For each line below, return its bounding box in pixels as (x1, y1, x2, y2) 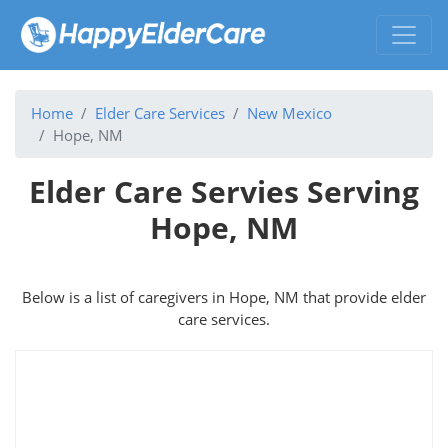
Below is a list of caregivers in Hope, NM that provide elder (22, 286, 426, 307)
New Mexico (247, 102, 332, 123)
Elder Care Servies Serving (29, 170, 419, 212)
